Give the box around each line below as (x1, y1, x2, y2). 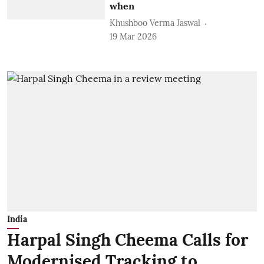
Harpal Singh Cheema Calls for (7, 229, 248, 251)
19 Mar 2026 (110, 31, 157, 42)
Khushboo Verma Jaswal (110, 18, 201, 29)
